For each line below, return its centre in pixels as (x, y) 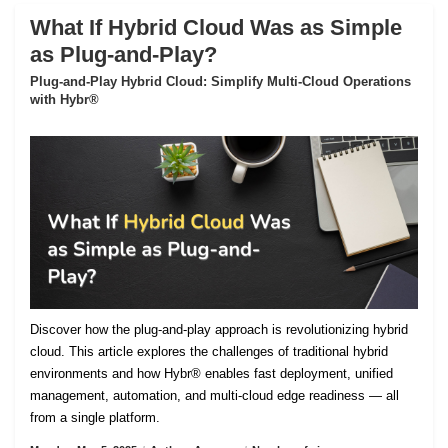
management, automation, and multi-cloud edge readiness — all (214, 396)
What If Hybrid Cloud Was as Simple (216, 27)
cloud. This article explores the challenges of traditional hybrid (209, 352)
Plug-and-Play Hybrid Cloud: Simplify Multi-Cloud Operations (220, 81)
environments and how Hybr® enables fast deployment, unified (211, 374)
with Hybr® (64, 99)
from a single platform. (95, 418)
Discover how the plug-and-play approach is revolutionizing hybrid (219, 330)
